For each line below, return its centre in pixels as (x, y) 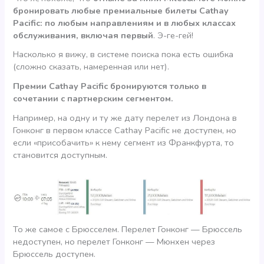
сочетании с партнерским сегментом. (93, 98)
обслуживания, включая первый (83, 35)
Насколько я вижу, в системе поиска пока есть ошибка (123, 55)
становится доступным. (60, 155)
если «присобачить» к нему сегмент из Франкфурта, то (124, 142)
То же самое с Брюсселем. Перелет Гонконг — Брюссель (128, 230)
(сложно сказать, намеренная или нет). (91, 67)
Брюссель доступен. (55, 254)
